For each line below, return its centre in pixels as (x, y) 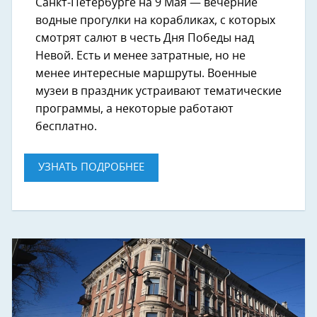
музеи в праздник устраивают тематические (158, 91)
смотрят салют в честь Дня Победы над (145, 38)
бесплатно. (66, 126)
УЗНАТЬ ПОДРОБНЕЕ (91, 167)
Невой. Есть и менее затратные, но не (140, 56)
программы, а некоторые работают (134, 109)
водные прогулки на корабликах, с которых (155, 20)
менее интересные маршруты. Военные (146, 73)
